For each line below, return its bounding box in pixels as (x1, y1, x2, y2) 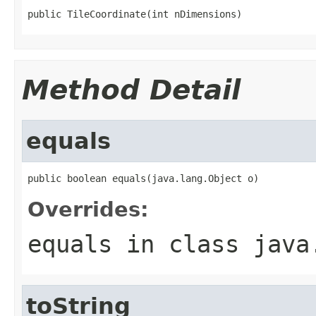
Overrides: (28, 197, 149, 221)
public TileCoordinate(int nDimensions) (28, 8, 242, 20)
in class (112, 229, 253, 258)
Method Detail (22, 73, 241, 106)
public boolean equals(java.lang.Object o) (28, 172, 259, 184)
